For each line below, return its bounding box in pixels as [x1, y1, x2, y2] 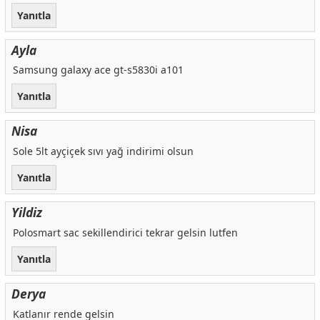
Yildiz [11, 204, 42, 221]
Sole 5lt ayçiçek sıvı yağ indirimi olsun [12, 144, 194, 159]
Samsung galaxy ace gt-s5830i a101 [12, 63, 184, 77]
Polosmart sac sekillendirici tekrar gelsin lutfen [12, 226, 238, 240]
